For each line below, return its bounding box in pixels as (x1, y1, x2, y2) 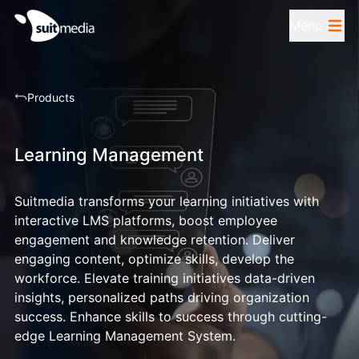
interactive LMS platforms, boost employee (14, 212, 277, 228)
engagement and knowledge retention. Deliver (14, 232, 295, 248)
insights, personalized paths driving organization (14, 289, 309, 305)
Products (26, 91, 75, 104)
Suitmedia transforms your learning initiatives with (14, 193, 319, 209)
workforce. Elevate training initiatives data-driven (14, 270, 315, 286)
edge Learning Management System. (14, 328, 236, 344)
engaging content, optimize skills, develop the (14, 251, 294, 267)
